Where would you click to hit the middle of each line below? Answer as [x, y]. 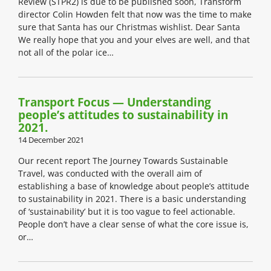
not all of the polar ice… [66, 53]
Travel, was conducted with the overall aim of [110, 174]
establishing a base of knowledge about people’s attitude [134, 186]
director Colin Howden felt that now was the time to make [135, 15]
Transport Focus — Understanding [115, 103]
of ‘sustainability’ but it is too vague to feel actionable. [127, 212]
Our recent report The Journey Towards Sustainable [123, 161]
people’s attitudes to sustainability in [123, 115]
